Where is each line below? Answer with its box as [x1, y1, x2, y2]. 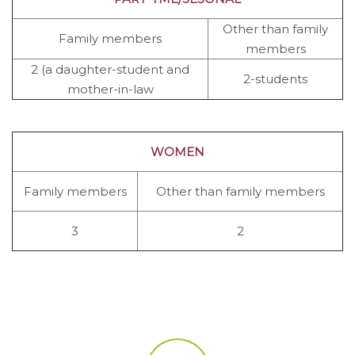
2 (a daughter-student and [31, 61, 189, 77]
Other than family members [155, 183, 325, 199]
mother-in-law [67, 81, 154, 97]
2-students [243, 71, 307, 86]
